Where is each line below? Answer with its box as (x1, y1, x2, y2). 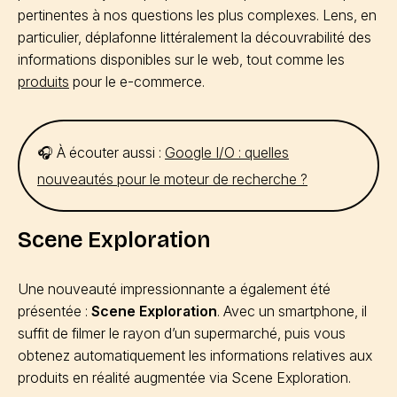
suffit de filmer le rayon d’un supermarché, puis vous (18, 324, 346, 342)
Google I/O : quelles (165, 144, 289, 161)
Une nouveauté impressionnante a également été (18, 280, 331, 298)
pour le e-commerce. (69, 73, 205, 90)
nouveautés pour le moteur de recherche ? (37, 170, 307, 188)
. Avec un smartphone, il (217, 302, 367, 320)
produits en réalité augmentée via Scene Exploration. (18, 369, 351, 386)
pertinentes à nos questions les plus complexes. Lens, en (18, 6, 377, 24)
